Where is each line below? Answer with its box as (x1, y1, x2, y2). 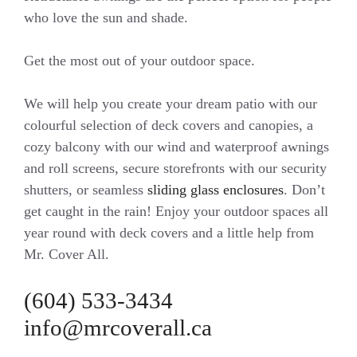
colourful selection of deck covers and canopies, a (24, 117, 313, 134)
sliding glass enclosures (147, 182, 284, 198)
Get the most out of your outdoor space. (24, 53, 255, 69)
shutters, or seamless (24, 182, 147, 198)
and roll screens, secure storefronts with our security (24, 160, 327, 177)
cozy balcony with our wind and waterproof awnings (24, 139, 329, 155)
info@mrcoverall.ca (24, 315, 212, 341)
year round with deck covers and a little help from (24, 225, 314, 241)
